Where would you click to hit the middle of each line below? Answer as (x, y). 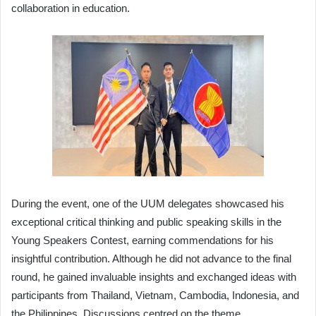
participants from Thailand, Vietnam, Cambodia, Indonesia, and (155, 295)
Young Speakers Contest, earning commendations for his (142, 240)
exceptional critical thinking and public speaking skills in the (146, 221)
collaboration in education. (71, 8)
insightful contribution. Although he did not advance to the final (151, 258)
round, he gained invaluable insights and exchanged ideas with (154, 276)
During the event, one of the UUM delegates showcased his (148, 203)
